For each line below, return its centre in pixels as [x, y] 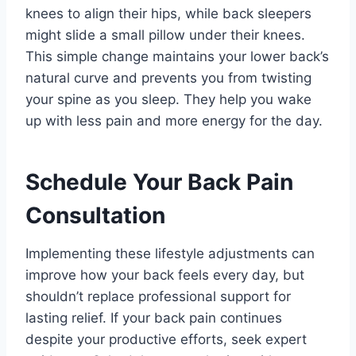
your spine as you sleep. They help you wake [168, 100]
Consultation [95, 216]
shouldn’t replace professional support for [158, 297]
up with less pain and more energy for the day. [174, 121]
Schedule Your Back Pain [159, 182]
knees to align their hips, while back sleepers [168, 14]
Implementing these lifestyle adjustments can [170, 254]
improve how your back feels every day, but [165, 275]
